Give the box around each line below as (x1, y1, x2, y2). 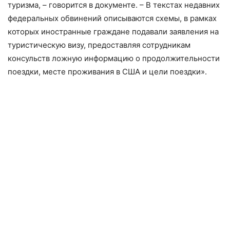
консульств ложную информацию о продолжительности (8, 53, 220, 64)
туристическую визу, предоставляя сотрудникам (8, 40, 190, 50)
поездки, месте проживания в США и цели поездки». (8, 67, 207, 77)
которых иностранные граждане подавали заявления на (8, 27, 219, 37)
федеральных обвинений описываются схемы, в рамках (8, 13, 217, 24)
